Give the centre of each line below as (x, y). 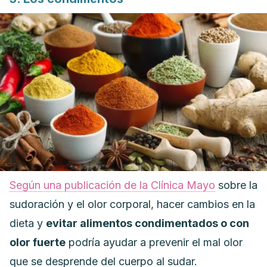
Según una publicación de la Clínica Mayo (112, 185)
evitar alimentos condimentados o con (148, 223)
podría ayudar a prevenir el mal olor (154, 242)
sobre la (236, 185)
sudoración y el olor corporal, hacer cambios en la (132, 204)
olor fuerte (38, 242)
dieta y (28, 223)
